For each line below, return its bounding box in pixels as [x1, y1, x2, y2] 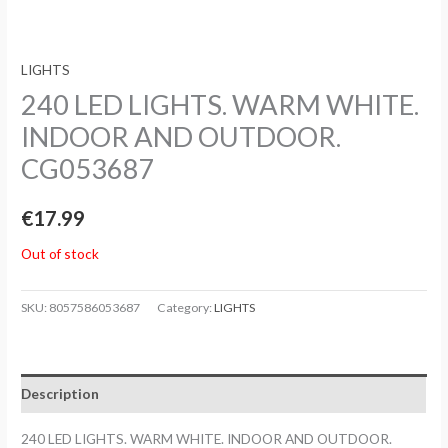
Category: [157, 300, 215, 316]
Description [21, 384, 100, 402]
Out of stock [21, 245, 100, 263]
